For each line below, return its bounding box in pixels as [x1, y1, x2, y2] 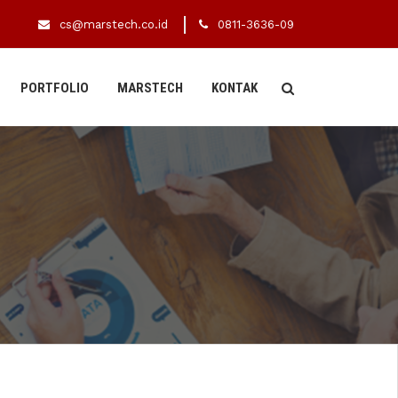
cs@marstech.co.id [60, 18, 168, 31]
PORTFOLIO [20, 79, 89, 96]
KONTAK [211, 79, 258, 96]
